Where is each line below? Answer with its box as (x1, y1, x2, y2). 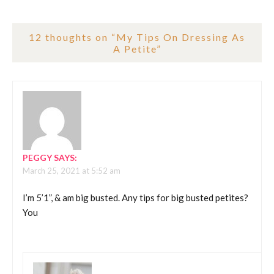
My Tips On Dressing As (116, 31, 245, 43)
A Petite (113, 42, 157, 54)
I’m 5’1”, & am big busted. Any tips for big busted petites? (23, 192, 248, 204)
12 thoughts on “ (29, 31, 116, 43)
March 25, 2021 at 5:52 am (23, 165, 120, 176)
